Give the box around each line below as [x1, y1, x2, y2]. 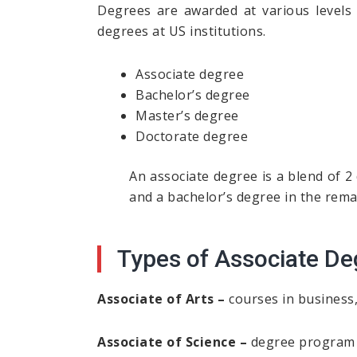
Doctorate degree [135, 127, 248, 146]
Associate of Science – [97, 333, 247, 351]
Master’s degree [135, 107, 239, 125]
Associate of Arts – [97, 290, 226, 308]
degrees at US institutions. [97, 22, 266, 41]
